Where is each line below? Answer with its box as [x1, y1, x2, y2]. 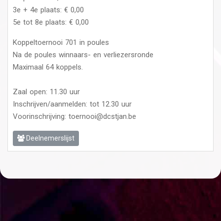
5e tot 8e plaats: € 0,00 [13, 18, 89, 27]
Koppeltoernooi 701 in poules [13, 38, 109, 47]
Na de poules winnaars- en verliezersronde [13, 50, 153, 60]
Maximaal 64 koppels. [13, 63, 83, 72]
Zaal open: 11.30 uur [13, 87, 80, 97]
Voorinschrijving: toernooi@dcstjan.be [13, 112, 136, 121]
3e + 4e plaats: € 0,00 [13, 5, 84, 15]
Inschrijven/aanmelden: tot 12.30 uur [13, 100, 132, 109]
